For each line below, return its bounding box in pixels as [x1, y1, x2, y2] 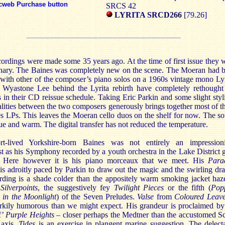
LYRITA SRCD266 [113, 11, 184, 19]
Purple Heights [6, 210, 56, 219]
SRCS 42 [106, 2, 136, 10]
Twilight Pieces [114, 183, 164, 192]
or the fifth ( [164, 183, 211, 192]
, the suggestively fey [38, 183, 114, 192]
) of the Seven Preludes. [56, 192, 138, 201]
